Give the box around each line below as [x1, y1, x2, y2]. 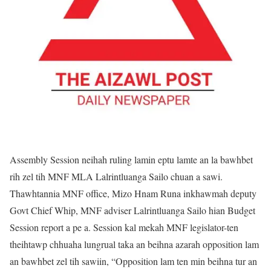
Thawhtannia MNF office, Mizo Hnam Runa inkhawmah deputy [10, 187, 256, 200]
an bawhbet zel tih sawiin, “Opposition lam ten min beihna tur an [10, 255, 257, 267]
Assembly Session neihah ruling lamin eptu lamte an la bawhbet [10, 153, 253, 166]
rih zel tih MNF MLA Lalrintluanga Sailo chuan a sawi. [10, 170, 223, 183]
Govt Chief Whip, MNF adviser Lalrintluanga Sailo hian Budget [10, 204, 255, 217]
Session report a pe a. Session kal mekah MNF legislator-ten [10, 221, 238, 233]
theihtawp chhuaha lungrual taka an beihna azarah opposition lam [10, 238, 259, 250]
